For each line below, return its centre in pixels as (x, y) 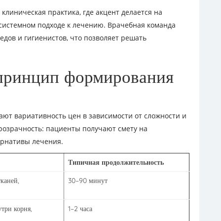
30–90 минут (88, 181)
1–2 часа (80, 209)
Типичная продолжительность (116, 162)
